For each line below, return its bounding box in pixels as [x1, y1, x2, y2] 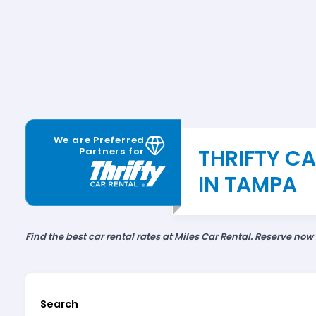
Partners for [78, 145, 145, 159]
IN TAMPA [197, 170, 297, 200]
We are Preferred [53, 133, 145, 147]
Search [39, 297, 78, 312]
